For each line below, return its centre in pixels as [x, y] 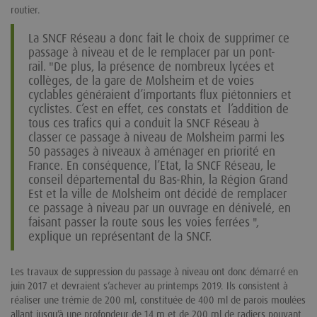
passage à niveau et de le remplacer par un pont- [152, 52]
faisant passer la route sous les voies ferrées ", [144, 222]
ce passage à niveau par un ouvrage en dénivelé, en [160, 208]
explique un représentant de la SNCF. [120, 236]
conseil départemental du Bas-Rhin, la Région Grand [158, 179]
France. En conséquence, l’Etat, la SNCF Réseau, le [152, 165]
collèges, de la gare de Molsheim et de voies [141, 80]
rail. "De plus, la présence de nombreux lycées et [151, 66]
